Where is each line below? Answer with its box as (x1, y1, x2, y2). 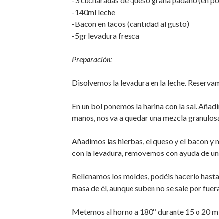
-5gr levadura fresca (72, 31, 139, 40)
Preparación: (72, 54, 112, 64)
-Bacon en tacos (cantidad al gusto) (72, 19, 189, 28)
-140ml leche (72, 7, 115, 17)
